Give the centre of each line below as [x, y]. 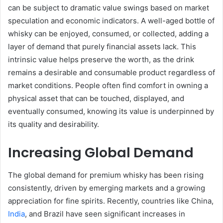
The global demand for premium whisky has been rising [106, 175]
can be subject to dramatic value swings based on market [109, 8]
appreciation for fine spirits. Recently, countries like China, [111, 201]
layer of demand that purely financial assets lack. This [102, 47]
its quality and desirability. [54, 124]
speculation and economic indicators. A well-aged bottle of [111, 21]
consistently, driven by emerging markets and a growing [107, 188]
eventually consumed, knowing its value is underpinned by [111, 111]
